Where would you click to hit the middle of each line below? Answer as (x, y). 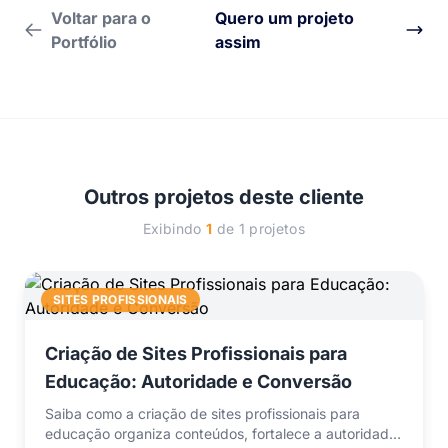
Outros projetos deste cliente (224, 197)
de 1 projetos (259, 229)
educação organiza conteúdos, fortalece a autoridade (221, 434)
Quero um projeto (284, 18)
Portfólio (84, 42)
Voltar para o (101, 18)
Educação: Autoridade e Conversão (198, 382)
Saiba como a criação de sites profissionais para (202, 414)
